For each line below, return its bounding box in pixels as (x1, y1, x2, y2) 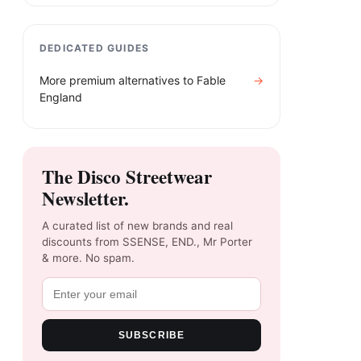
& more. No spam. (42, 251, 135, 264)
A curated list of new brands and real (42, 218, 233, 232)
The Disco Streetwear (42, 162, 212, 190)
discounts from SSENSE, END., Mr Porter (42, 234, 252, 248)
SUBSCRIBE (118, 329, 185, 341)
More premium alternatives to (39, 73, 197, 87)
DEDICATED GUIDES (39, 41, 150, 54)
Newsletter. (42, 184, 129, 212)
